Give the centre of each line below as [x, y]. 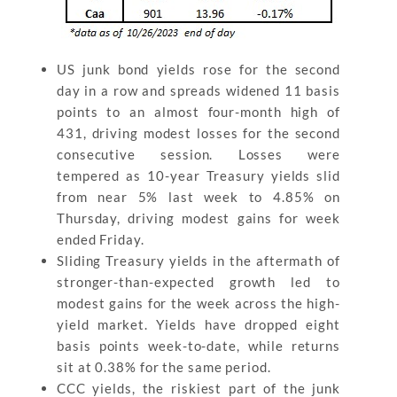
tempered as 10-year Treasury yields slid [198, 175]
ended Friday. [101, 239]
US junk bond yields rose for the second [198, 69]
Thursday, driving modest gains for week [198, 218]
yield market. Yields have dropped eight [198, 324]
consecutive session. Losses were [198, 154]
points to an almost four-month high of [198, 112]
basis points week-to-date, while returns [198, 346]
